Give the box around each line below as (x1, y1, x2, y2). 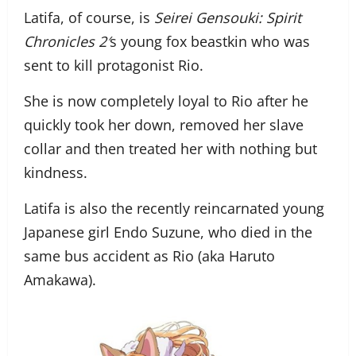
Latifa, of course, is (24, 8, 154, 28)
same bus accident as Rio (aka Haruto (24, 246, 275, 266)
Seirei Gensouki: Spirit (154, 8, 301, 28)
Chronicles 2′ (24, 32, 110, 52)
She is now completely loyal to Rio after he (24, 91, 308, 111)
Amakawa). (24, 270, 96, 290)
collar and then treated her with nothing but (24, 139, 317, 159)
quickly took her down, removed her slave (24, 115, 304, 135)
